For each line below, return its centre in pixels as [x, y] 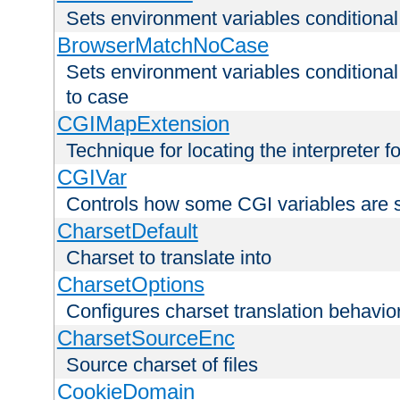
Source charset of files [162, 365]
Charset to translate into [169, 258]
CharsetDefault [127, 231]
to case [97, 97]
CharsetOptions [130, 285]
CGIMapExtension [143, 124]
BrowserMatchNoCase [162, 46]
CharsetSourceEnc [146, 338]
